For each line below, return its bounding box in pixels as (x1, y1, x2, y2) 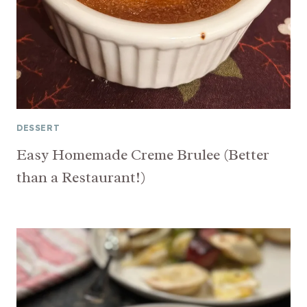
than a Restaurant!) (16, 167, 146, 187)
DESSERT (16, 122, 60, 133)
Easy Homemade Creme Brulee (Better (16, 145, 269, 164)
